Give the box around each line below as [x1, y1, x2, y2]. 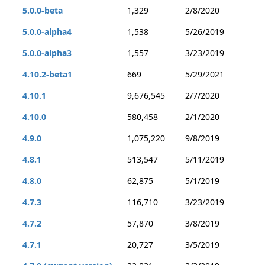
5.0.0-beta [22, 5, 63, 16]
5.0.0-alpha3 [22, 47, 72, 59]
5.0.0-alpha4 [22, 26, 72, 37]
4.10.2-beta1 [22, 69, 72, 80]
